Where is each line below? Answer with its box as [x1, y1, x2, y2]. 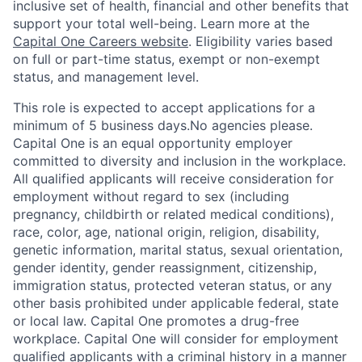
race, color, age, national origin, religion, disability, [13, 224, 319, 240]
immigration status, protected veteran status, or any [13, 277, 332, 293]
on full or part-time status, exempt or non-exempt [13, 51, 320, 67]
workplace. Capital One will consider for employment [13, 330, 339, 347]
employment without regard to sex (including [13, 188, 289, 204]
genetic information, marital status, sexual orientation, [13, 242, 343, 258]
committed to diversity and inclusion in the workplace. [13, 153, 346, 169]
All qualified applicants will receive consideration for [13, 170, 334, 187]
